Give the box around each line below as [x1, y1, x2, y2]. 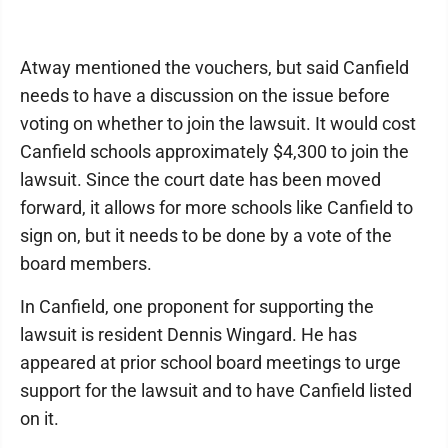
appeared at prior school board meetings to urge [20, 352, 401, 373]
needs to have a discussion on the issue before [20, 85, 390, 106]
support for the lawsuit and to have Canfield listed [20, 380, 412, 401]
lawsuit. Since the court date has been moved [20, 169, 381, 190]
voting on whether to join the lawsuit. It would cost [20, 113, 416, 134]
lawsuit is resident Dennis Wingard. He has [20, 324, 357, 345]
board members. [20, 253, 152, 274]
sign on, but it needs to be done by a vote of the [20, 225, 392, 246]
